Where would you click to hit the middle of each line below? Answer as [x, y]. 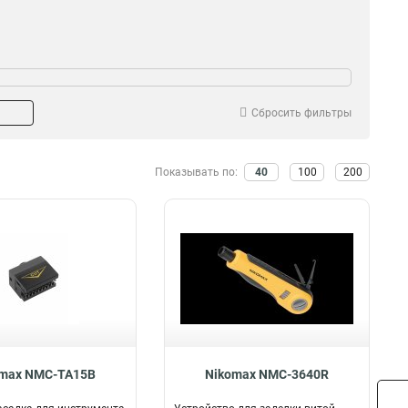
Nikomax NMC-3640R [266, 374]
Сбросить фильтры [301, 113]
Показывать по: [198, 172]
